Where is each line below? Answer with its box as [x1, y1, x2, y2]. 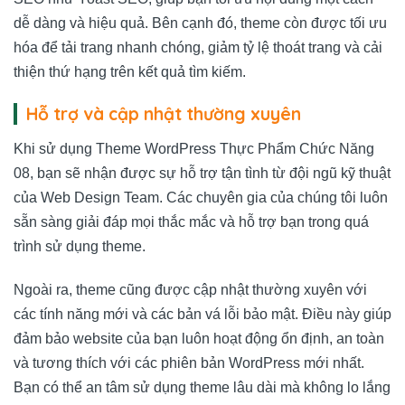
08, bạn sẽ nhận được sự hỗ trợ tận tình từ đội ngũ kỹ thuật [14, 165, 391, 182]
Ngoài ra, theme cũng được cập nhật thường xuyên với [14, 281, 367, 297]
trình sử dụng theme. [14, 239, 146, 255]
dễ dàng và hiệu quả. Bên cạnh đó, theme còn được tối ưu [14, 14, 387, 31]
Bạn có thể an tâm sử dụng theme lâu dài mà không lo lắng [14, 379, 391, 395]
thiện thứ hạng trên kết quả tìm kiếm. [14, 63, 246, 80]
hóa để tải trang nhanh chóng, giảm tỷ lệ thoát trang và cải [14, 39, 382, 55]
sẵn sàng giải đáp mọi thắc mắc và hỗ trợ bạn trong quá [14, 214, 369, 231]
